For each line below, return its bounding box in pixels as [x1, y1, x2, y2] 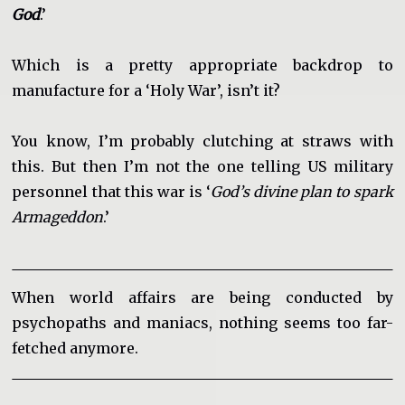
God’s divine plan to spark [211, 182, 393, 201]
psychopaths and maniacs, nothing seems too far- [12, 313, 393, 332]
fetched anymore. [12, 338, 139, 357]
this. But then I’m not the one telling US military [12, 156, 393, 175]
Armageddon [12, 207, 104, 226]
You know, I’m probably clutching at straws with [12, 131, 393, 150]
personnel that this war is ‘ [12, 182, 212, 201]
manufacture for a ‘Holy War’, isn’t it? [12, 80, 281, 99]
